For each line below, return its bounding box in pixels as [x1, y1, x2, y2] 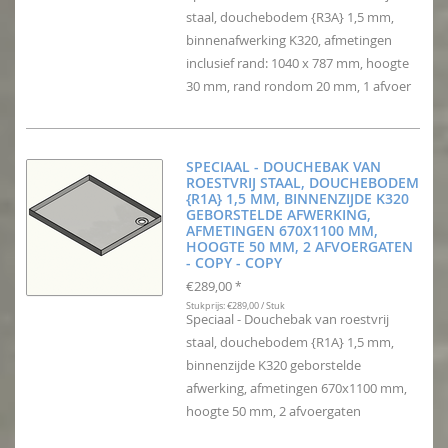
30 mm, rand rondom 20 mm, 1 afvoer [186, 77, 411, 96]
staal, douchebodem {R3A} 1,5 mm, [186, 8, 394, 27]
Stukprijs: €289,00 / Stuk [186, 299, 285, 313]
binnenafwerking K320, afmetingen [186, 31, 392, 50]
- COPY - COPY [186, 253, 282, 273]
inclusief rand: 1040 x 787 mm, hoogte [186, 54, 409, 73]
